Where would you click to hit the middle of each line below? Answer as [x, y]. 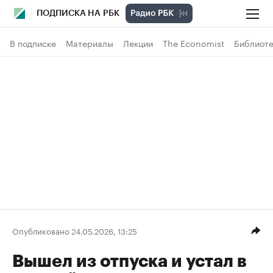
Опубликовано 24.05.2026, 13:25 [75, 230]
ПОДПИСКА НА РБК [78, 13]
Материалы [90, 43]
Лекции [138, 43]
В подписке [33, 43]
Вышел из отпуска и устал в [129, 261]
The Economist [193, 43]
